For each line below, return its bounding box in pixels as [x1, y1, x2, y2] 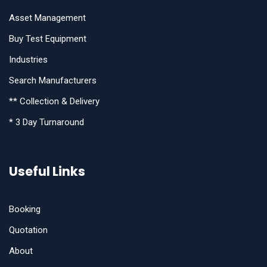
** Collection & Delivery [9, 96, 100, 107]
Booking [9, 204, 41, 215]
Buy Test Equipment [9, 33, 86, 45]
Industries [9, 54, 48, 66]
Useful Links [9, 163, 85, 181]
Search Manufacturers [9, 75, 97, 86]
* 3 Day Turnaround [9, 117, 84, 128]
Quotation [9, 225, 48, 236]
